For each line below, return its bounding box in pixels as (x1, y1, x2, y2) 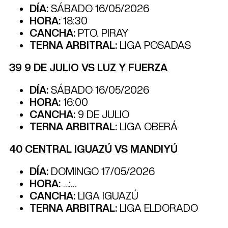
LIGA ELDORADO (117, 202, 198, 214)
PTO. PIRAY (75, 26, 128, 39)
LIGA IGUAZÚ (75, 189, 138, 202)
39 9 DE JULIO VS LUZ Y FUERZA (9, 61, 167, 74)
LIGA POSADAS (117, 39, 191, 51)
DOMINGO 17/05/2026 (48, 165, 155, 178)
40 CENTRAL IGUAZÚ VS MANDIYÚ (9, 142, 178, 155)
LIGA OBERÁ (117, 120, 178, 133)
